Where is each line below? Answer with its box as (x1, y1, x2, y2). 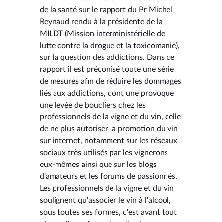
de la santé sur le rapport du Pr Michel (40, 5, 172, 14)
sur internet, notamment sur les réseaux (40, 136, 177, 145)
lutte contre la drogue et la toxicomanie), (40, 41, 180, 50)
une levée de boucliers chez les (40, 101, 146, 109)
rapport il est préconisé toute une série (40, 65, 174, 73)
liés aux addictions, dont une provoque (40, 89, 174, 97)
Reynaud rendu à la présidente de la (40, 17, 163, 26)
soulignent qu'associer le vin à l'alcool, (40, 196, 171, 204)
